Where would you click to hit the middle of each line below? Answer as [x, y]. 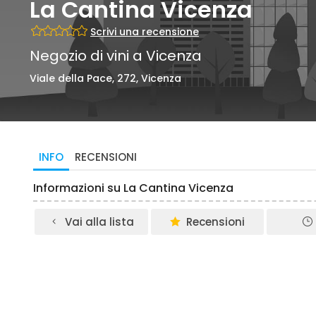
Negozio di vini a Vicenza [116, 56]
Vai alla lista [99, 222]
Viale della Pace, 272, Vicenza [105, 78]
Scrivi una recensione [145, 32]
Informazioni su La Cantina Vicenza [133, 188]
